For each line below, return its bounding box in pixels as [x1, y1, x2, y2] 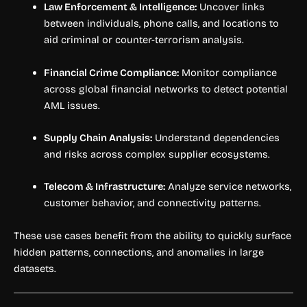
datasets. [14, 262, 56, 275]
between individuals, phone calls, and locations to [43, 17, 279, 30]
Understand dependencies [151, 132, 280, 144]
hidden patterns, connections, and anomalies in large [14, 245, 264, 258]
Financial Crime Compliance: [43, 66, 179, 79]
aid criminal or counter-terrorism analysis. [43, 34, 244, 47]
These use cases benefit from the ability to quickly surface [14, 229, 291, 242]
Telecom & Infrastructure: [43, 180, 165, 193]
